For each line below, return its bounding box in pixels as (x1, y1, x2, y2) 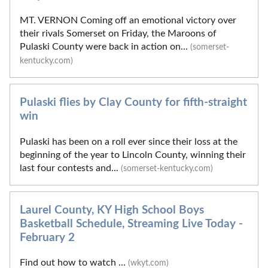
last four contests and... (20, 163, 121, 173)
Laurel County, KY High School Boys (20, 204, 204, 216)
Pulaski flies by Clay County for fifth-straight (20, 97, 247, 109)
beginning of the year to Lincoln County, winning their (20, 150, 246, 160)
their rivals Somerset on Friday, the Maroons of (20, 29, 217, 39)
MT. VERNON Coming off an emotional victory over (20, 16, 236, 26)
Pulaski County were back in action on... (20, 42, 190, 52)
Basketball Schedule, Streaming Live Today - (20, 218, 243, 230)
